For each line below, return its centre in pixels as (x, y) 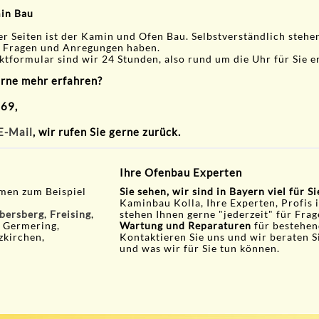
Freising (71, 214)
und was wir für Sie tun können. (200, 248)
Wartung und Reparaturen (186, 225)
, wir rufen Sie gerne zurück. (107, 131)
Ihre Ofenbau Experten (181, 172)
